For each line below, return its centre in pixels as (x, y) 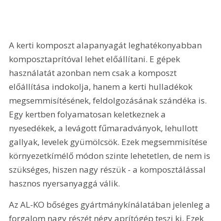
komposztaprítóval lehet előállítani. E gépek (96, 59)
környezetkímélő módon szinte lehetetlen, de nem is (111, 155)
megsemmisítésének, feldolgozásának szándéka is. (109, 100)
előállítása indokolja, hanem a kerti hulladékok (102, 86)
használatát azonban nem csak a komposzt (94, 73)
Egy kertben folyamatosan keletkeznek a (89, 114)
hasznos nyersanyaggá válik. (65, 183)
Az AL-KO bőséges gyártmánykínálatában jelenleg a (111, 205)
